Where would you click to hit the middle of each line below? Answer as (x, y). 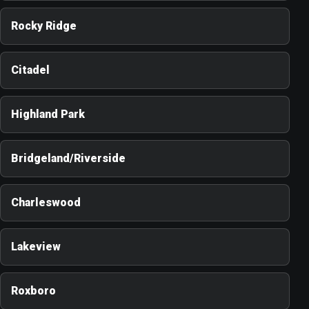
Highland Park (48, 114)
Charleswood (46, 203)
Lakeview (36, 247)
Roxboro (33, 291)
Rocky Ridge (44, 26)
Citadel (30, 70)
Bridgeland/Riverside (68, 159)
